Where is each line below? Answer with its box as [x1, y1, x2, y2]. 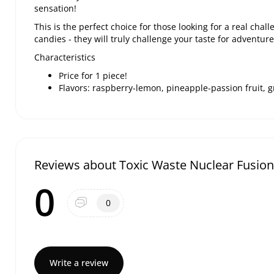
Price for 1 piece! [59, 70, 127, 81]
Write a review [50, 257, 108, 268]
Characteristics [34, 51, 95, 63]
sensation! [34, 2, 76, 14]
